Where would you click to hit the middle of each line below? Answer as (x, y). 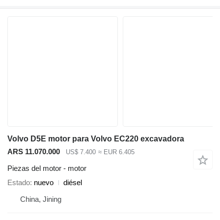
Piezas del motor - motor (47, 168)
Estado (19, 183)
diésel (73, 183)
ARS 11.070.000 (34, 151)
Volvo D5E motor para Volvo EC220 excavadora (96, 138)
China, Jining (41, 199)
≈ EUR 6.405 (116, 152)
